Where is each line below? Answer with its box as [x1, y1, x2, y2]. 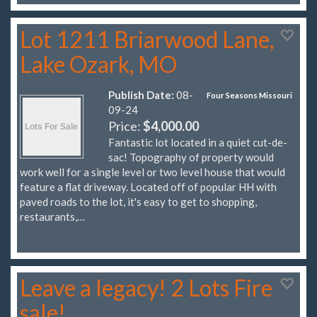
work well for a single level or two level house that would [20, 165, 285, 178]
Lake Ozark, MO [20, 50, 177, 78]
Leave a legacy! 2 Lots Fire [20, 274, 272, 302]
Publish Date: [108, 88, 174, 101]
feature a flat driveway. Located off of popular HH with [20, 180, 277, 193]
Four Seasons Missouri [207, 91, 293, 100]
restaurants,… [20, 209, 85, 223]
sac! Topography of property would [108, 150, 274, 163]
